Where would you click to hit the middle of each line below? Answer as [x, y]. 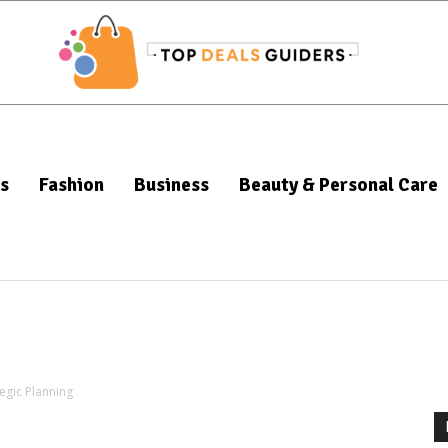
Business [171, 185]
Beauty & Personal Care [338, 185]
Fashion [71, 185]
